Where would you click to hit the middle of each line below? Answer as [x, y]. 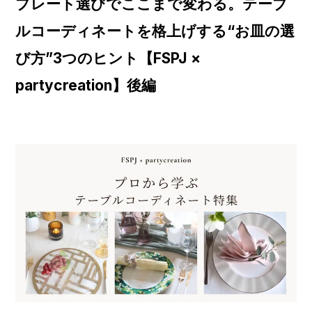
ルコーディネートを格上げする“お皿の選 [155, 31]
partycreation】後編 [86, 86]
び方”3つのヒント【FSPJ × [108, 58]
